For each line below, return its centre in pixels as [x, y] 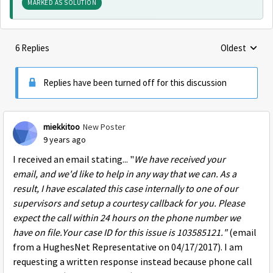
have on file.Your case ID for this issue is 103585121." [120, 233]
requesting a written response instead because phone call [133, 262]
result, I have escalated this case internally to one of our [126, 189]
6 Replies [32, 48]
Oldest [233, 48]
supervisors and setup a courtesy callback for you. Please [129, 204]
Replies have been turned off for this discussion [135, 83]
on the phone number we [188, 218]
